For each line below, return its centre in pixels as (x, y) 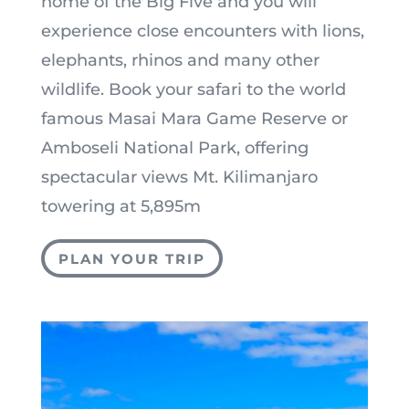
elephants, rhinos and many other (180, 61)
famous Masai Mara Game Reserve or (194, 119)
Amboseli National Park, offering (174, 148)
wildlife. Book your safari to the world (193, 90)
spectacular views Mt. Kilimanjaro (179, 178)
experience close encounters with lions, (202, 31)
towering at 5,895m (121, 207)
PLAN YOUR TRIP (131, 258)
